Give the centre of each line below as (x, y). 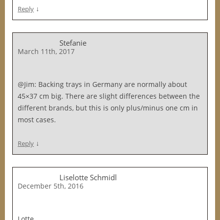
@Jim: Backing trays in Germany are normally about (102, 84)
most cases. (37, 120)
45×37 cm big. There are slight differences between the (109, 96)
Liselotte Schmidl (88, 177)
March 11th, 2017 (46, 51)
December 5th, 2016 (51, 186)
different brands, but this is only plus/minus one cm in (108, 108)
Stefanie (73, 43)
